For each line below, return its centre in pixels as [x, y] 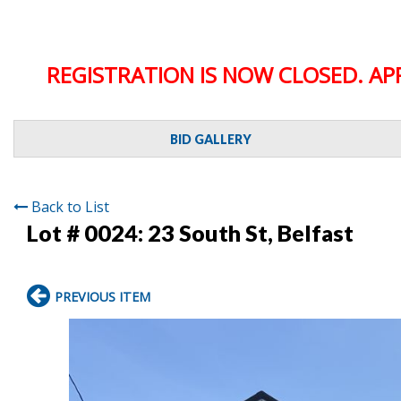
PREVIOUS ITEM [102, 296]
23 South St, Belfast [251, 232]
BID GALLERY [210, 139]
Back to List [70, 206]
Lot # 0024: [87, 232]
